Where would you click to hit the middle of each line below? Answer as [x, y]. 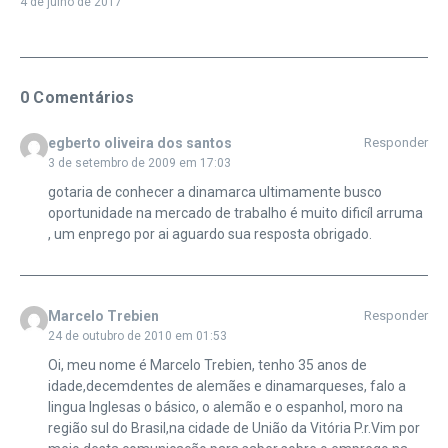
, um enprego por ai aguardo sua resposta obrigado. [209, 233]
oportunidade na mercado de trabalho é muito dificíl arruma [235, 212]
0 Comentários [77, 97]
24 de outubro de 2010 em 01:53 [137, 335]
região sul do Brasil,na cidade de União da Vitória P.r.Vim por [233, 427]
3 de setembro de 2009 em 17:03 [139, 162]
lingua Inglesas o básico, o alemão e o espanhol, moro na [225, 406]
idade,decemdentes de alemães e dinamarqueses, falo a [226, 385]
